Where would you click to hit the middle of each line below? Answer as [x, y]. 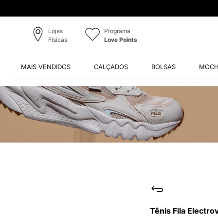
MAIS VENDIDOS [45, 67]
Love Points [120, 40]
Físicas [57, 40]
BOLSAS [163, 67]
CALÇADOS [111, 67]
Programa [117, 31]
